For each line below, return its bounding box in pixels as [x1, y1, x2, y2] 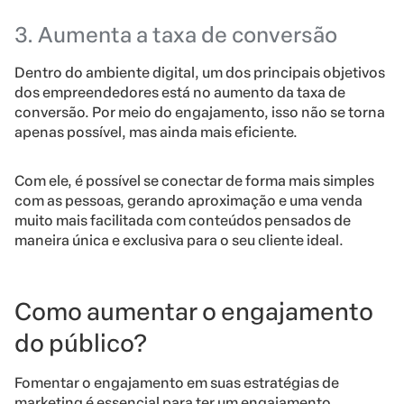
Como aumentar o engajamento [14, 296, 373, 326]
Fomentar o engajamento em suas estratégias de [14, 373, 339, 391]
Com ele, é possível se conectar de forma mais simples [14, 171, 374, 189]
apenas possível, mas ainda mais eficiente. [14, 123, 298, 141]
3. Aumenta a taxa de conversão [14, 21, 337, 48]
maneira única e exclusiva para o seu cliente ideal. [14, 231, 344, 249]
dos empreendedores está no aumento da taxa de [14, 83, 345, 101]
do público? [14, 327, 147, 358]
